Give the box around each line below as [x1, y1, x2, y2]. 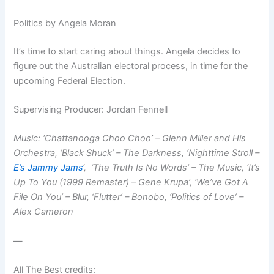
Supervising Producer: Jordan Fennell [13, 103, 168, 115]
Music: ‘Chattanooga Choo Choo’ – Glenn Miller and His [13, 133, 246, 144]
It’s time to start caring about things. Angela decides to [13, 45, 241, 57]
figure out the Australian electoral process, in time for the [13, 60, 248, 72]
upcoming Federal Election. [13, 75, 126, 86]
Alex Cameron [13, 206, 74, 218]
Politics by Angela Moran [13, 17, 117, 29]
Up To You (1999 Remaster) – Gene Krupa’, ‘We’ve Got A [13, 177, 249, 188]
